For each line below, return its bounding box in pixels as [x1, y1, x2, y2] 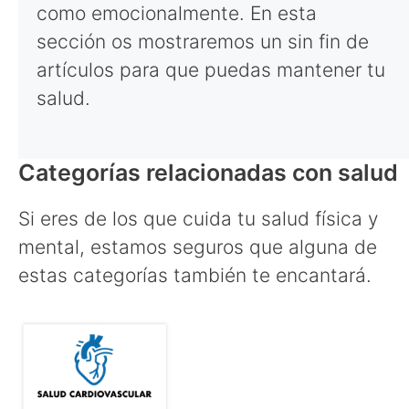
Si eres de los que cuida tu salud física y [18, 207, 378, 230]
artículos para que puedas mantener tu [37, 58, 385, 81]
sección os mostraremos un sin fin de [37, 29, 369, 53]
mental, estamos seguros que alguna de [18, 236, 377, 258]
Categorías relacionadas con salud [18, 159, 398, 186]
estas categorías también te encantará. [18, 264, 372, 287]
